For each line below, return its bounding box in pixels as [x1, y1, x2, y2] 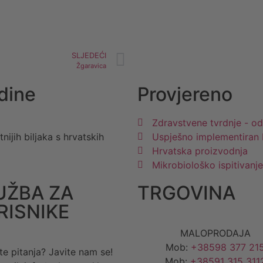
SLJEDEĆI [72, 50, 106, 60]
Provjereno [137, 82, 232, 106]
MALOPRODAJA [180, 227, 251, 239]
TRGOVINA [137, 181, 235, 204]
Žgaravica [76, 61, 106, 70]
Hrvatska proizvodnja [152, 144, 248, 157]
